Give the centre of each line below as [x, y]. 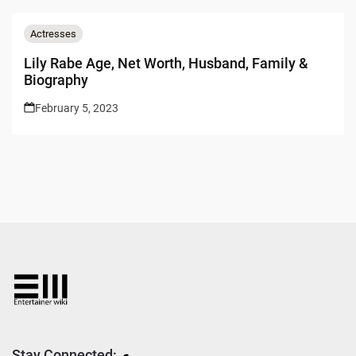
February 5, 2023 [77, 108]
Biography [56, 79]
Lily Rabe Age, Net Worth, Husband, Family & [166, 63]
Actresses [53, 33]
